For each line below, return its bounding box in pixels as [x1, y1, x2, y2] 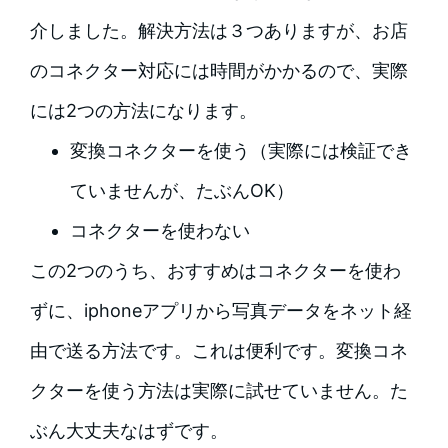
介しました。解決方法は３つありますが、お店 [29, 19, 408, 41]
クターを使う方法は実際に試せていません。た [29, 379, 408, 401]
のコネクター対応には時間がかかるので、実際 [29, 59, 408, 81]
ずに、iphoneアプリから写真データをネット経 [29, 299, 412, 321]
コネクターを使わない [69, 219, 250, 241]
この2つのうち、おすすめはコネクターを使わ [29, 259, 401, 281]
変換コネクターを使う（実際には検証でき [69, 139, 412, 161]
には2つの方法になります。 [29, 99, 257, 121]
